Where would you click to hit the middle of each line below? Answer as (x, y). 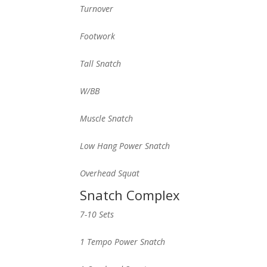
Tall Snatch (101, 63)
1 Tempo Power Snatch (123, 242)
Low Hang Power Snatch (125, 146)
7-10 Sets (97, 214)
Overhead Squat (110, 173)
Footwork (98, 36)
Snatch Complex (130, 195)
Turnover (97, 9)
